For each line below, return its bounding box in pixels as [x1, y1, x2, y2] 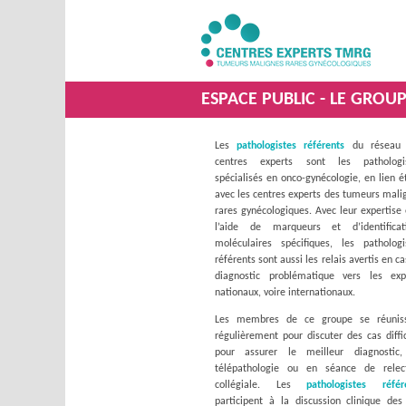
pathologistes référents [237, 140, 345, 151]
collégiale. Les [215, 380, 307, 391]
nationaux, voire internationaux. [215, 287, 355, 298]
